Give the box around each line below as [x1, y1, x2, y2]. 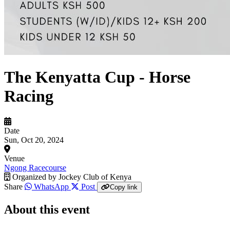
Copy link [110, 183, 138, 191]
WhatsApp [32, 182, 71, 191]
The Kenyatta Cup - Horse [4, 68, 190, 87]
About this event [4, 202, 90, 216]
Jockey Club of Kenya [59, 172, 131, 181]
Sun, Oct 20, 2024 [4, 135, 64, 144]
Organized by [10, 172, 59, 181]
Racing [4, 87, 53, 106]
